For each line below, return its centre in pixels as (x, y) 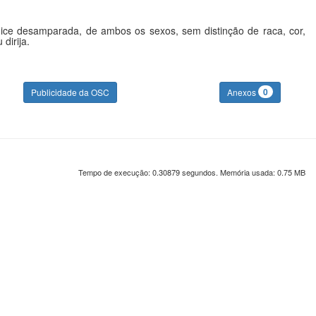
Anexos (242, 92)
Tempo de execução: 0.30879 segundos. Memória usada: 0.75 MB (192, 172)
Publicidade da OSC (70, 92)
